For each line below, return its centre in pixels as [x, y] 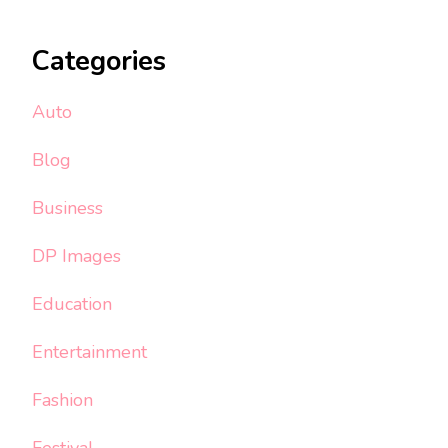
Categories [99, 61]
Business [67, 208]
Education [72, 304]
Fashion [62, 400]
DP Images [76, 256]
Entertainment [89, 352]
